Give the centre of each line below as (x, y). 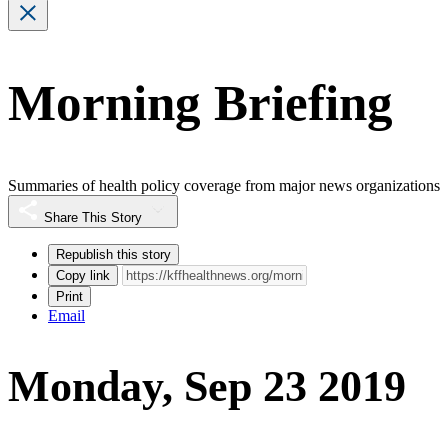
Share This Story (93, 217)
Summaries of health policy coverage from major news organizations (224, 185)
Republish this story (113, 254)
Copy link (83, 275)
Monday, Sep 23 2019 (207, 387)
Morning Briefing (200, 103)
